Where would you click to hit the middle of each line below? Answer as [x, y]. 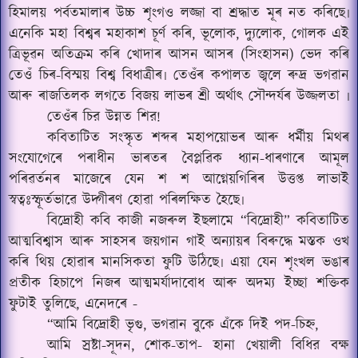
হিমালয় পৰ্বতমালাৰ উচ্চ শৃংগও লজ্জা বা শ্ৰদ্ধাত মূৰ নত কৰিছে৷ [179, 14]
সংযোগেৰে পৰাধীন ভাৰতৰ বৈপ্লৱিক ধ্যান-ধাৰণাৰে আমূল [179, 159]
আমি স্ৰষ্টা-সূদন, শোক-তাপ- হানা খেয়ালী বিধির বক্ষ [198, 346]
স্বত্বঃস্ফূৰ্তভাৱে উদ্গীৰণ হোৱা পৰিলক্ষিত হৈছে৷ [126, 201]
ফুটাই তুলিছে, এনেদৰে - [73, 304]
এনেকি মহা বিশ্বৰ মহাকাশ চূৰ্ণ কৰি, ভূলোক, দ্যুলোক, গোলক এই [179, 34]
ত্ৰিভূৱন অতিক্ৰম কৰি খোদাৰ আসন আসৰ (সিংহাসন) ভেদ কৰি [179, 55]
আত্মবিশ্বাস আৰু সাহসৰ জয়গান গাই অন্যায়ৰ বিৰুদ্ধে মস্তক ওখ [179, 242]
